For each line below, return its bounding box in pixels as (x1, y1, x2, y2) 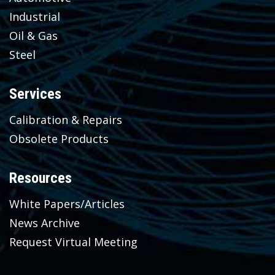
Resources (9, 169, 72, 187)
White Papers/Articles (9, 196, 125, 211)
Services (9, 85, 61, 103)
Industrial (9, 9, 60, 24)
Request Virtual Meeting (9, 234, 137, 249)
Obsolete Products (9, 131, 109, 146)
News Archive (9, 215, 80, 230)
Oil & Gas (9, 28, 58, 43)
